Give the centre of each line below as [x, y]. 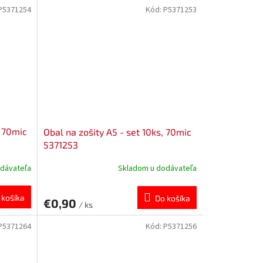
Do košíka [172, 198]
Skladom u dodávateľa [157, 169]
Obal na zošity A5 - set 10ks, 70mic [117, 131]
